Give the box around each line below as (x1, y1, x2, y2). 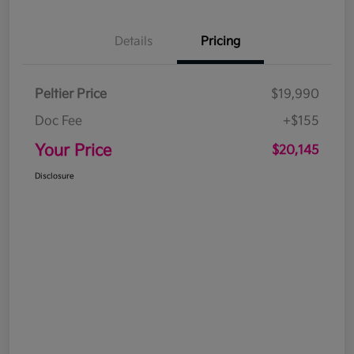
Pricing (201, 33, 240, 49)
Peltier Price (35, 86, 107, 102)
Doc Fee (35, 113, 82, 129)
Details (115, 33, 153, 49)
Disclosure (35, 171, 74, 181)
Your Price (35, 141, 111, 160)
